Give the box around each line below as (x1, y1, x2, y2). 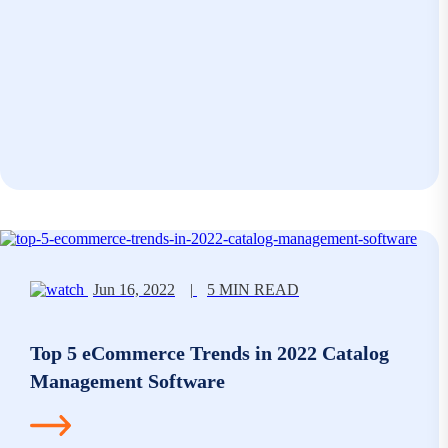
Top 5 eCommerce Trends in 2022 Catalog (30, 341, 389, 364)
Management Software (30, 369, 225, 392)
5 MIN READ (207, 281, 299, 299)
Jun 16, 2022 (93, 281, 175, 299)
